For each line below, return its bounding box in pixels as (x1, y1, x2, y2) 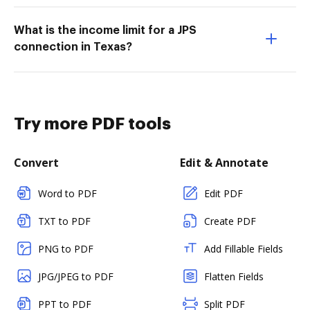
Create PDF (204, 215, 256, 228)
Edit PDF (204, 187, 243, 201)
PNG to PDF (38, 242, 93, 256)
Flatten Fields (204, 270, 264, 284)
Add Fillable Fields (204, 242, 283, 256)
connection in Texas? (14, 42, 132, 53)
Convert (14, 155, 59, 171)
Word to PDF (38, 187, 97, 201)
